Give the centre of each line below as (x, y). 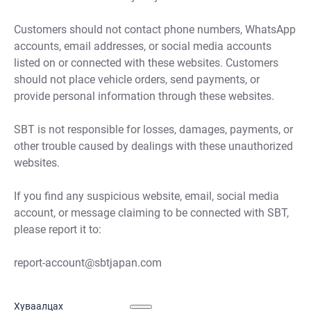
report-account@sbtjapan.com (88, 263)
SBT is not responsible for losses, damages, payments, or (153, 130)
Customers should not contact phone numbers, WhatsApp (155, 30)
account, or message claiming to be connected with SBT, (151, 213)
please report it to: (58, 230)
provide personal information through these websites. (144, 96)
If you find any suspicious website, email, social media (146, 196)
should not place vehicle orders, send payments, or (137, 80)
